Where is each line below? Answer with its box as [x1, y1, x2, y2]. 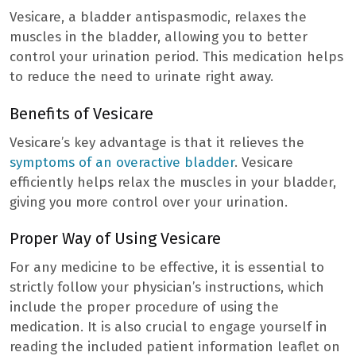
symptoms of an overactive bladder [10, 153, 234, 171]
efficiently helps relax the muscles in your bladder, [10, 173, 336, 191]
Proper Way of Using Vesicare [10, 229, 221, 249]
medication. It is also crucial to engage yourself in [10, 319, 327, 336]
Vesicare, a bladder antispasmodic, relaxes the [10, 8, 307, 25]
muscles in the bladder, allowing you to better [10, 28, 308, 45]
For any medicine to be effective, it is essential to [10, 259, 324, 277]
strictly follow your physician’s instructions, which [10, 279, 324, 296]
